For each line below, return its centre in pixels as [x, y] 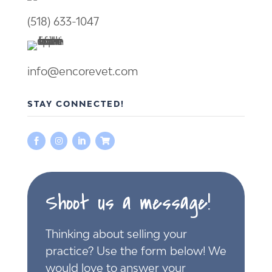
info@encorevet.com [83, 71]
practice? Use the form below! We [136, 251]
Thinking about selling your [116, 234]
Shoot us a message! [128, 203]
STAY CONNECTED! [76, 104]
